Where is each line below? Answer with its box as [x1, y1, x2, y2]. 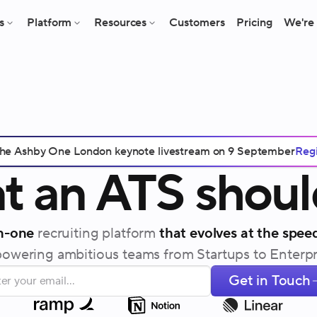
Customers [169, 16, 226, 30]
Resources [94, 16, 147, 30]
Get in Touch [228, 272, 311, 290]
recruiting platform [34, 224, 156, 243]
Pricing [236, 16, 273, 30]
